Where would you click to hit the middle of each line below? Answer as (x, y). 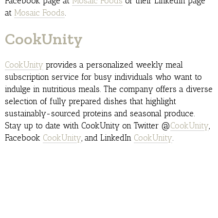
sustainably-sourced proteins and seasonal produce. (100, 114)
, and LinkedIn (108, 138)
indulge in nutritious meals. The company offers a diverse (109, 89)
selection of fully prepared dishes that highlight (91, 101)
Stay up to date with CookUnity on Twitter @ (88, 126)
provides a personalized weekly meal (113, 65)
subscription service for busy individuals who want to (103, 77)
